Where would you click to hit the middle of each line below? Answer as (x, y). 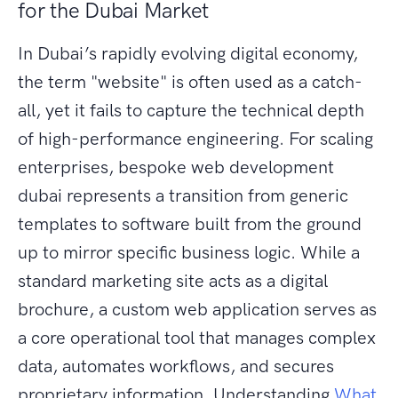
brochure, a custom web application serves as (197, 310)
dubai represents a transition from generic (183, 196)
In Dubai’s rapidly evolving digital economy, (188, 54)
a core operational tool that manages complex (197, 338)
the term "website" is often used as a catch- (190, 82)
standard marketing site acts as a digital (173, 281)
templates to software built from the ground (190, 224)
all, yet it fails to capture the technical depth (191, 111)
